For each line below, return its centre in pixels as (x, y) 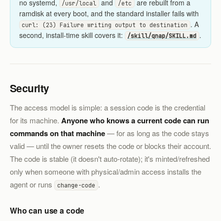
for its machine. (36, 120)
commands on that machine (57, 133)
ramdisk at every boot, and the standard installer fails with (109, 13)
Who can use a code (47, 210)
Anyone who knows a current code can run (135, 120)
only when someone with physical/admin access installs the (106, 171)
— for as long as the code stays (157, 133)
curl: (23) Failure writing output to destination (105, 25)
